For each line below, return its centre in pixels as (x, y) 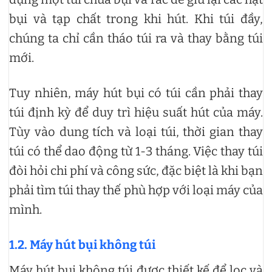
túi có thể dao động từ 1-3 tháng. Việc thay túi (136, 151)
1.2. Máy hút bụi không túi (82, 244)
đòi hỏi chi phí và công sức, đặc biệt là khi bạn (136, 170)
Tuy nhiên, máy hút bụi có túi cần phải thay (136, 93)
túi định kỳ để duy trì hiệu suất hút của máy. (136, 112)
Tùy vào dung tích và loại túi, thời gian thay (136, 131)
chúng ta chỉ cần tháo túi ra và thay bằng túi (136, 38)
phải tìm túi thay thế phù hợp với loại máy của (136, 190)
